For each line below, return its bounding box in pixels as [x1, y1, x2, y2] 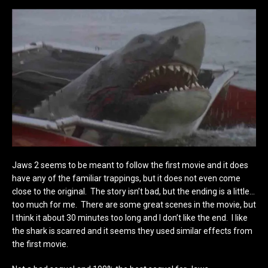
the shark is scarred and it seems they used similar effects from [12, 226, 252, 236]
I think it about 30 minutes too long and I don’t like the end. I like [12, 212, 248, 223]
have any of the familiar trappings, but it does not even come [12, 173, 240, 183]
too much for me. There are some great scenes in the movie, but [12, 199, 256, 209]
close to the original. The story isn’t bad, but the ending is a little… [12, 186, 255, 196]
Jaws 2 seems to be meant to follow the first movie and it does [12, 160, 248, 170]
